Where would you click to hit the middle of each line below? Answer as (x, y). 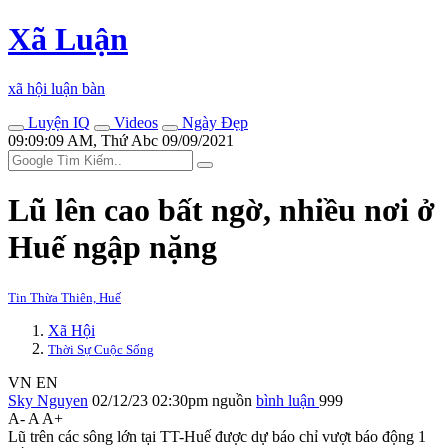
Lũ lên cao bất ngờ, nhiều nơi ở (221, 210)
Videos (134, 122)
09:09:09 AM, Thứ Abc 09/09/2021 (121, 140)
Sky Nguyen (48, 400)
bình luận (287, 400)
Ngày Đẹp (213, 122)
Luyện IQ (57, 122)
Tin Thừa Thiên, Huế (64, 297)
